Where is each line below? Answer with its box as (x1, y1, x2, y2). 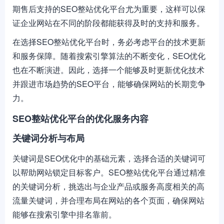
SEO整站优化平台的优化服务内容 (12, 112, 148, 125)
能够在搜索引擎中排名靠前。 (12, 208, 116, 220)
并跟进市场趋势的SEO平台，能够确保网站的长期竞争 (12, 78, 205, 89)
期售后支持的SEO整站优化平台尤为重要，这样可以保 (12, 3, 205, 14)
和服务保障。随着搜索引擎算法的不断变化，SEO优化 (12, 50, 205, 61)
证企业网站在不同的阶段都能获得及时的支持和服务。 (12, 17, 204, 28)
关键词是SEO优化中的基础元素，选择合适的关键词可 (12, 152, 205, 164)
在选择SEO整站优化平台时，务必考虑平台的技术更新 (12, 36, 205, 47)
